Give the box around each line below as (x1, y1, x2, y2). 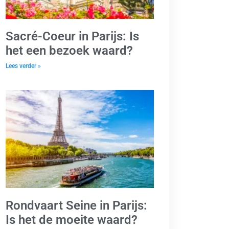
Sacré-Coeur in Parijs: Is (6, 29, 139, 44)
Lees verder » (6, 62, 41, 70)
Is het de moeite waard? (6, 212, 138, 227)
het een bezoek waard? (6, 43, 133, 58)
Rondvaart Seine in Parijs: (6, 198, 147, 213)
